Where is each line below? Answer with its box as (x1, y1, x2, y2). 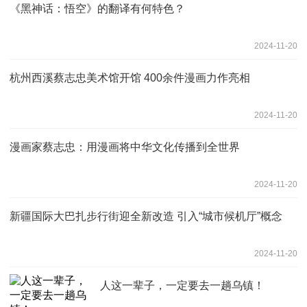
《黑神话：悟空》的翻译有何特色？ (10, 2, 185, 14)
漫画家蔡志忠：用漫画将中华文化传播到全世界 (10, 140, 240, 153)
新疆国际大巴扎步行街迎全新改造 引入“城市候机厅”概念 (10, 210, 282, 222)
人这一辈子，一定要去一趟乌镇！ (100, 279, 265, 291)
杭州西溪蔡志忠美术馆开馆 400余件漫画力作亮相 (10, 71, 250, 84)
